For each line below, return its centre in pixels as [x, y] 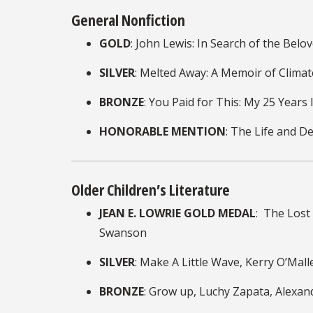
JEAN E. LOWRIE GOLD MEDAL [177, 213]
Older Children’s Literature [152, 189]
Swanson [123, 232]
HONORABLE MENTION [162, 131]
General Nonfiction [130, 19]
